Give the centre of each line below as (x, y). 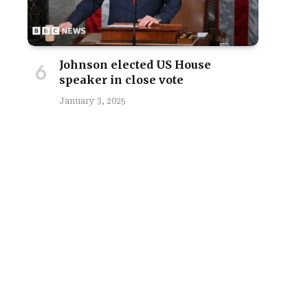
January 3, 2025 (92, 101)
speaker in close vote (121, 80)
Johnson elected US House (135, 65)
